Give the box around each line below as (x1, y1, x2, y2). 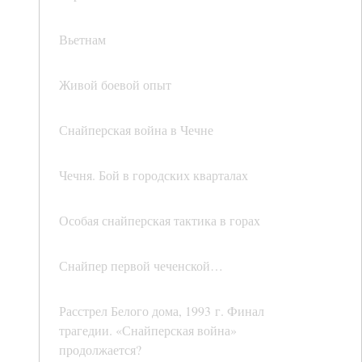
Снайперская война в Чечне (59, 121, 213, 139)
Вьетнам (59, 31, 106, 48)
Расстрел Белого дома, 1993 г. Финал (59, 302, 264, 320)
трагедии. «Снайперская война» (59, 322, 237, 339)
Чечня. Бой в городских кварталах (59, 166, 248, 184)
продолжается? (59, 341, 141, 359)
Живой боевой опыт (59, 76, 171, 94)
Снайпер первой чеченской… (59, 257, 223, 275)
